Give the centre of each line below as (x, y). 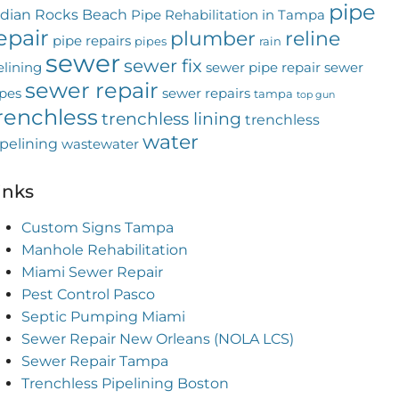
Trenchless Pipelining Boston (125, 384)
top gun (315, 95)
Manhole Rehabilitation (104, 250)
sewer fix (163, 66)
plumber (212, 39)
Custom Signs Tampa (97, 228)
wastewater (100, 145)
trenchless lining (171, 119)
